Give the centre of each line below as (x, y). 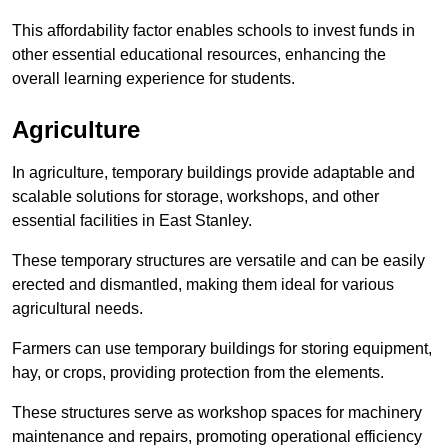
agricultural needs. (77, 309)
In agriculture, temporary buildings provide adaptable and (213, 173)
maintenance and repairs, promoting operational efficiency (217, 437)
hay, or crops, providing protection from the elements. (198, 373)
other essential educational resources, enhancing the (199, 55)
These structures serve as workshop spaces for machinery (217, 413)
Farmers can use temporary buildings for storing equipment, (222, 349)
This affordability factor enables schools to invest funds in (213, 31)
